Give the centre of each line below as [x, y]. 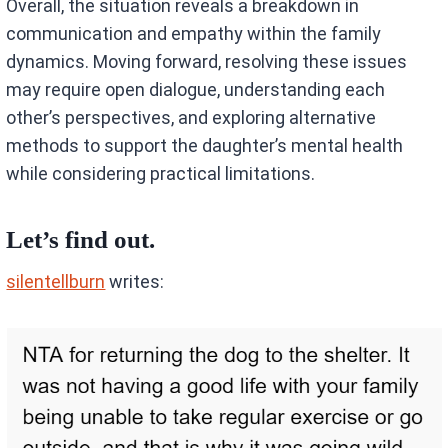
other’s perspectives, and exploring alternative [191, 117]
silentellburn [56, 281]
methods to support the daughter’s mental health [205, 145]
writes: [135, 281]
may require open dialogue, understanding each [196, 89]
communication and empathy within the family [194, 33]
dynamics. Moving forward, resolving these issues [207, 61]
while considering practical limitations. [161, 173]
